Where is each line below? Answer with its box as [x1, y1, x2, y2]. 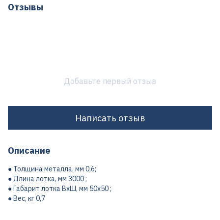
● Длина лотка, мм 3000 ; [8, 174, 87, 183]
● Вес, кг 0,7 [8, 194, 45, 203]
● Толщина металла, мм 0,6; [8, 165, 96, 173]
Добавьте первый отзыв [64, 76, 156, 86]
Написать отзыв [75, 112, 145, 124]
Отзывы [8, 1, 43, 13]
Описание [8, 145, 50, 156]
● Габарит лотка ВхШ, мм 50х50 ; [8, 184, 111, 193]
